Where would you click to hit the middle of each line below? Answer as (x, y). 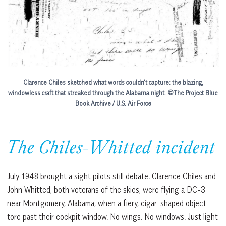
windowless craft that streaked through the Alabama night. (87, 93)
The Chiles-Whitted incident (111, 149)
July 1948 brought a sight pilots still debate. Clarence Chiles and (111, 176)
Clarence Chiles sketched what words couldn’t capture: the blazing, (113, 82)
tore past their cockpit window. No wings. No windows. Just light (112, 217)
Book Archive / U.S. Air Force (113, 103)
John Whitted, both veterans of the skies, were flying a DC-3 (106, 189)
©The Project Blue (193, 93)
